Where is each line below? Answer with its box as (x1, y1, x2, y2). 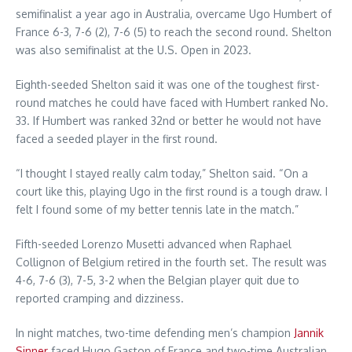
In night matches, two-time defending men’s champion (16, 326, 294, 340)
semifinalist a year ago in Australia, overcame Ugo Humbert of (16, 7, 332, 21)
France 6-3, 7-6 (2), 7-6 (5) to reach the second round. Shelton (16, 25, 332, 39)
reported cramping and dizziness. (16, 291, 184, 306)
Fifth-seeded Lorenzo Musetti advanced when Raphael (16, 237, 291, 251)
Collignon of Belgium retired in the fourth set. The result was (16, 255, 327, 269)
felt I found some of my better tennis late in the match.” (16, 203, 299, 217)
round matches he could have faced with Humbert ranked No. (16, 96, 328, 110)
